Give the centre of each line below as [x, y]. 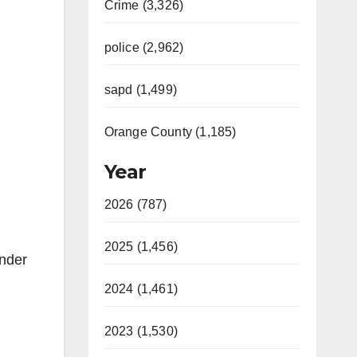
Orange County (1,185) [170, 132]
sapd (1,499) [140, 90]
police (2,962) [144, 47]
